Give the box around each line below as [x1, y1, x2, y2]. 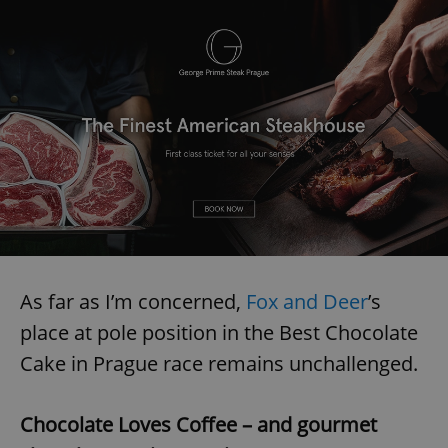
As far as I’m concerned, [20, 288, 246, 316]
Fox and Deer [246, 288, 368, 316]
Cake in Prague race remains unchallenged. [20, 350, 418, 378]
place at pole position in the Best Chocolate [20, 319, 418, 347]
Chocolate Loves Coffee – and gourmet [20, 411, 377, 439]
